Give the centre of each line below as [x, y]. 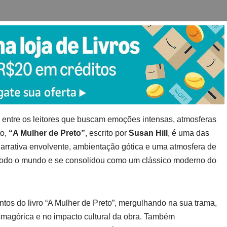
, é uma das [188, 133]
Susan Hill [148, 133]
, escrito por [107, 133]
